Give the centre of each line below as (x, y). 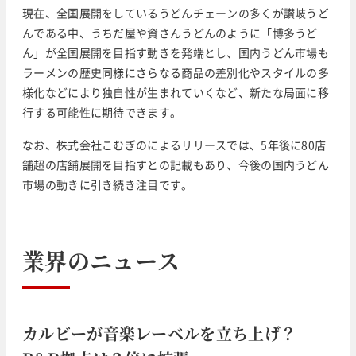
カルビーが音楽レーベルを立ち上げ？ (160, 333)
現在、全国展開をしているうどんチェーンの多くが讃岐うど (176, 12)
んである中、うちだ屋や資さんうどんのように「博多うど (170, 32)
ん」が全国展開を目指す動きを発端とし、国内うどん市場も (176, 52)
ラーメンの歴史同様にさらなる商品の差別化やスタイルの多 (176, 72)
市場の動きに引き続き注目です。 (108, 184)
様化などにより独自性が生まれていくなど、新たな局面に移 (176, 92)
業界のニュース (101, 260)
